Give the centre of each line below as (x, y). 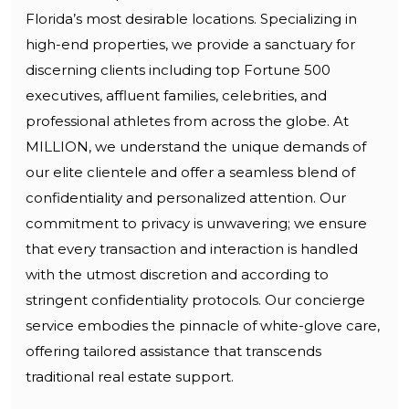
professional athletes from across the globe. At (187, 121)
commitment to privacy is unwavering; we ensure (196, 224)
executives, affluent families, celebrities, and (176, 96)
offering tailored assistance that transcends (173, 351)
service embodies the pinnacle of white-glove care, (203, 326)
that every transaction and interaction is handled (192, 249)
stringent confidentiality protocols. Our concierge (195, 300)
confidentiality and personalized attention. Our (186, 198)
